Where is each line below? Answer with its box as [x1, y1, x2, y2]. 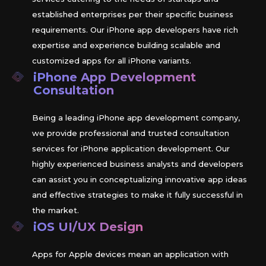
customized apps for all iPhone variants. [32, 56, 191, 66]
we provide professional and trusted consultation [32, 128, 229, 138]
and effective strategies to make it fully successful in [32, 190, 243, 200]
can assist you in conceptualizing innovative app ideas [32, 175, 247, 185]
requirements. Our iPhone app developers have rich [32, 25, 238, 35]
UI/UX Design [55, 220, 143, 235]
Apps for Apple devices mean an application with [32, 249, 229, 259]
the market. [32, 205, 79, 216]
